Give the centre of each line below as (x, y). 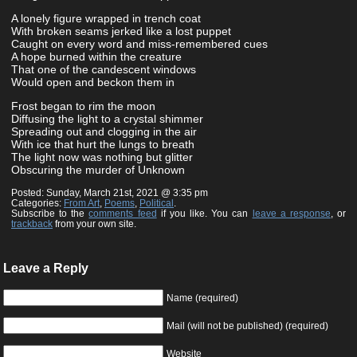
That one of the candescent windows (104, 69)
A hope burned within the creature (96, 56)
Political (157, 202)
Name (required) (202, 297)
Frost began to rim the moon (83, 106)
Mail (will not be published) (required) (247, 325)
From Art (82, 202)
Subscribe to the (50, 213)
